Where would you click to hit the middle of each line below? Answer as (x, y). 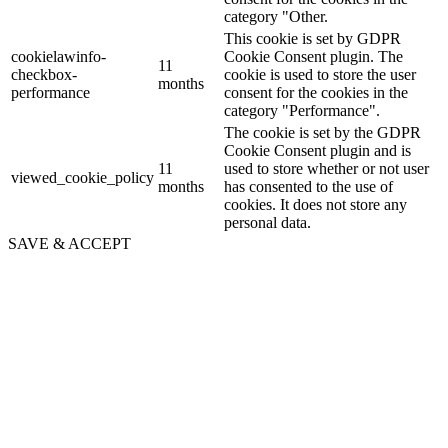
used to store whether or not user (326, 168)
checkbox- (44, 74)
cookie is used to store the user (320, 74)
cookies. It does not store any (315, 204)
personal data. (267, 222)
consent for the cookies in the (316, 92)
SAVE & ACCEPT (69, 243)
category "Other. (276, 16)
